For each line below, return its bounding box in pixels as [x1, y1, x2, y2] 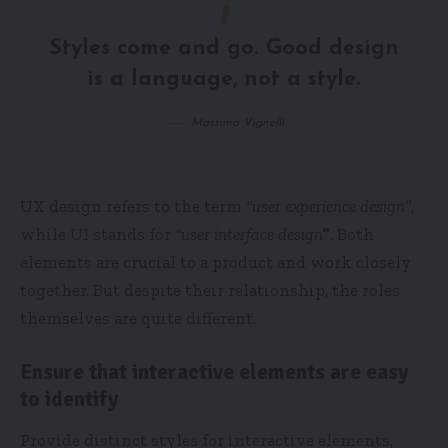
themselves [20, 308, 110, 329]
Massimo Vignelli [191, 117, 284, 130]
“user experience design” [246, 196, 411, 217]
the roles [332, 280, 400, 301]
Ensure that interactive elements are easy [20, 359, 408, 386]
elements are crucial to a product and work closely [20, 252, 411, 273]
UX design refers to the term [20, 196, 246, 217]
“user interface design [175, 224, 323, 245]
